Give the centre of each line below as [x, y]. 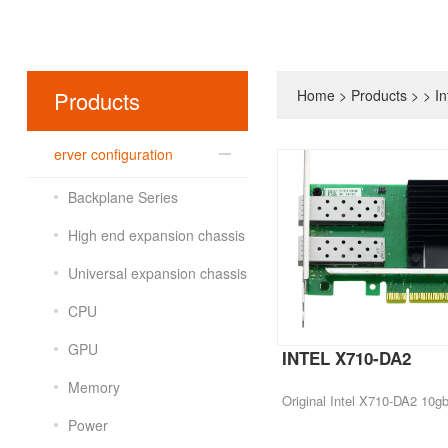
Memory [94, 386]
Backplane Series [123, 196]
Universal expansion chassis [158, 272]
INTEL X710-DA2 [347, 357]
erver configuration [114, 153]
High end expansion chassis [157, 234]
